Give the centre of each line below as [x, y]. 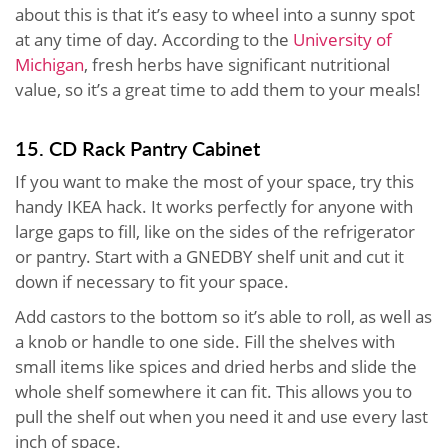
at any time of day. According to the [154, 40]
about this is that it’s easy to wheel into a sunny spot [215, 15]
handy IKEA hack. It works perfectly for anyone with [214, 207]
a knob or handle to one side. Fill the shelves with [205, 342]
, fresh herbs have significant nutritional [237, 65]
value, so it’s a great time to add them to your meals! [218, 90]
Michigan [49, 65]
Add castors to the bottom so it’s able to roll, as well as [223, 317]
